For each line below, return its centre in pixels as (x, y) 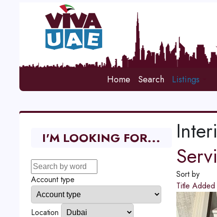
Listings (186, 79)
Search (151, 79)
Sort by (188, 174)
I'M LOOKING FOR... (101, 138)
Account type (53, 179)
